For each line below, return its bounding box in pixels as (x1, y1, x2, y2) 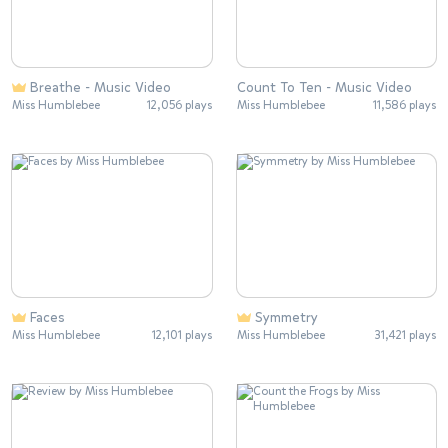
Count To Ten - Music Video (236, 77, 412, 97)
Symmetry (254, 308, 318, 328)
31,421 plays (374, 327, 436, 344)
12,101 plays (151, 327, 212, 344)
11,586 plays (373, 96, 436, 113)
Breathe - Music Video (30, 77, 171, 97)
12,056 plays (146, 96, 212, 113)
